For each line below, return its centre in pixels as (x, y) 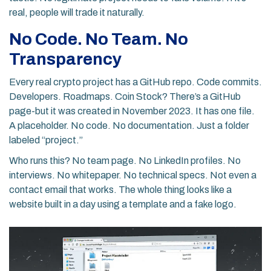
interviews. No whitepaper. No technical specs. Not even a (133, 175)
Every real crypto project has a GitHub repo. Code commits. (135, 82)
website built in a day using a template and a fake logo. (123, 204)
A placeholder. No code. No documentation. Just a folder (129, 126)
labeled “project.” (46, 140)
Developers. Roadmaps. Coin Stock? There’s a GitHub (125, 97)
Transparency (65, 59)
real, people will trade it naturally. (77, 13)
